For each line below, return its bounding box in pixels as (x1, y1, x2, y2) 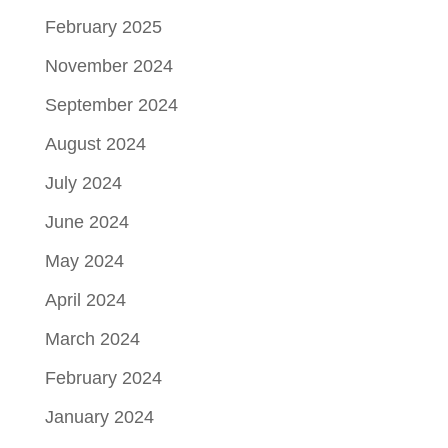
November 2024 (44, 55, 173, 76)
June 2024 (44, 211, 129, 232)
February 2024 (44, 367, 162, 388)
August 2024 (44, 133, 146, 154)
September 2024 (44, 94, 178, 115)
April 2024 (44, 289, 126, 310)
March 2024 (44, 328, 140, 349)
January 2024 (44, 406, 154, 427)
